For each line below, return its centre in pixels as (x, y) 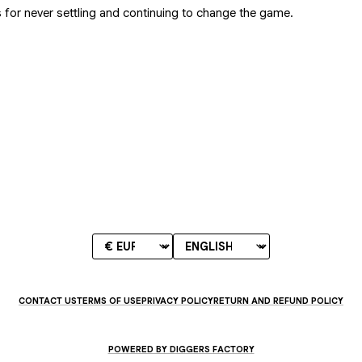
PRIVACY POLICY (177, 301)
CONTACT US (48, 301)
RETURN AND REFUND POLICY (278, 301)
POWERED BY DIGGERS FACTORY (181, 349)
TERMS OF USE (109, 301)
